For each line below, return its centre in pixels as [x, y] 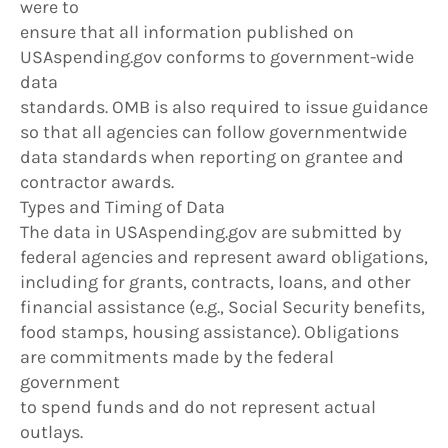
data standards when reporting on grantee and [212, 157]
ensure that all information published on [187, 32]
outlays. [53, 432]
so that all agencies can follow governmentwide [213, 132]
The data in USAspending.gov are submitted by [210, 232]
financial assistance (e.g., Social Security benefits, [222, 307]
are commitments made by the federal [177, 357]
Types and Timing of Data [122, 207]
